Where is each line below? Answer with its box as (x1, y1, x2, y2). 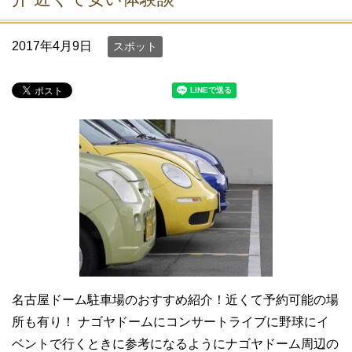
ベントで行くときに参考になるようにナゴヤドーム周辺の (12, 337, 339, 350)
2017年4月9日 (12, 39, 92, 53)
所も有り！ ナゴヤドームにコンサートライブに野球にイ (12, 315, 329, 328)
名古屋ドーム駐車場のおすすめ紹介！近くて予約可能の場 (12, 293, 339, 306)
